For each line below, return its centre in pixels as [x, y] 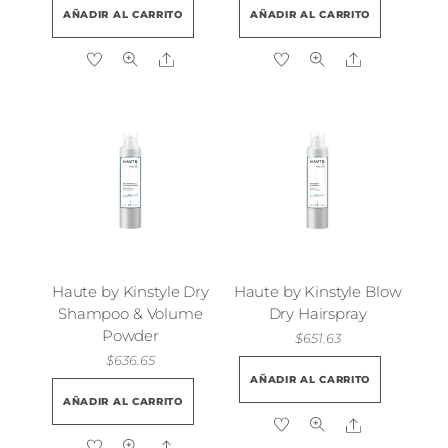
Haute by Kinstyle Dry [130, 292]
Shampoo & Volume [130, 314]
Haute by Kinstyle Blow [317, 292]
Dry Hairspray [317, 314]
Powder [130, 336]
